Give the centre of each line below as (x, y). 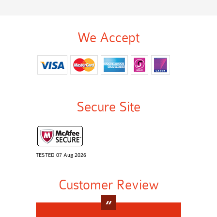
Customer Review (108, 185)
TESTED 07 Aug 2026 (61, 155)
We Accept (108, 38)
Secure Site (108, 107)
